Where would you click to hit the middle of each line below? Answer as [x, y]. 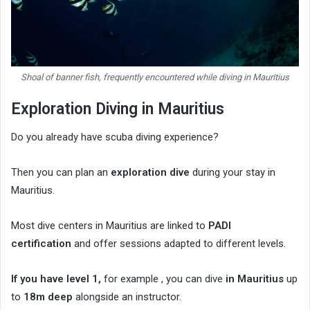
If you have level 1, [56, 279]
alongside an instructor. [127, 297]
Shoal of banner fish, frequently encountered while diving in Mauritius [155, 77]
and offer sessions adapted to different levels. [179, 244]
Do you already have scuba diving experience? [115, 137]
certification [41, 244]
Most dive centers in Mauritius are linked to [110, 226]
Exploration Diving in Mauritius [118, 109]
